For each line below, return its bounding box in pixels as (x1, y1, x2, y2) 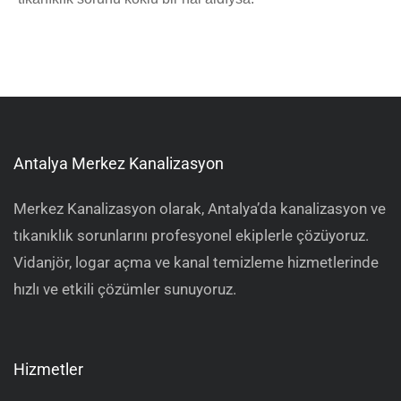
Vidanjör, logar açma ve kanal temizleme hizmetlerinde (13, 253, 379, 272)
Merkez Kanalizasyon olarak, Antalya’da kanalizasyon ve (13, 200, 386, 218)
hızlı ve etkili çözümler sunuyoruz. (13, 280, 236, 299)
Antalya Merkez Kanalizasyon (13, 154, 224, 174)
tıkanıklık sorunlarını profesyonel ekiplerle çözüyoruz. (13, 226, 369, 245)
